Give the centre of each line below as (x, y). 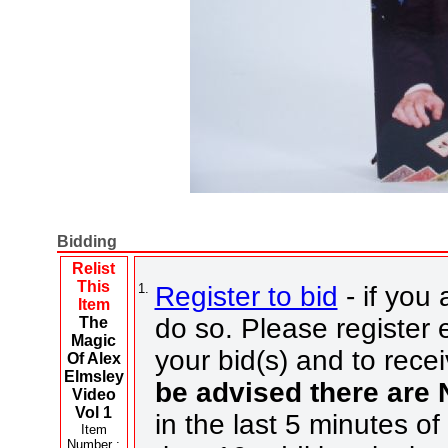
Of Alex (93, 358)
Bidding (86, 241)
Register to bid (246, 296)
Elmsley (93, 376)
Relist (93, 268)
